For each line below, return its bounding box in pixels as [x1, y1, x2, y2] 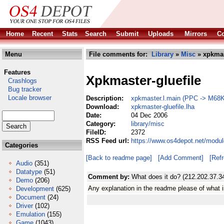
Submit [116, 30, 138, 37]
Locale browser [2, 94, 51, 101]
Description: [86, 94, 125, 102]
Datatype [16, 168, 42, 175]
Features [4, 68, 30, 76]
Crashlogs [2, 77, 37, 84]
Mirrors [184, 30, 207, 37]
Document [16, 193, 45, 201]
